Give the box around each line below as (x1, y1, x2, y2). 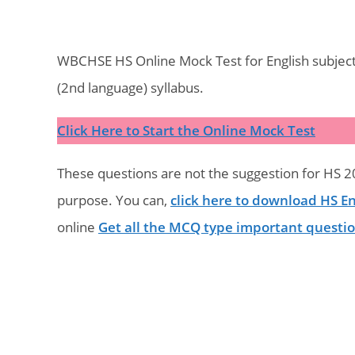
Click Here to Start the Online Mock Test (57, 121, 315, 139)
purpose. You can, (57, 191, 170, 209)
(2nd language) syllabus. (57, 78, 204, 97)
